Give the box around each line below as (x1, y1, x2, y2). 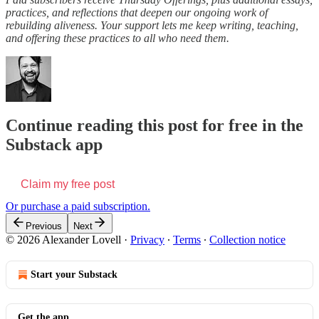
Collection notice (209, 233, 286, 246)
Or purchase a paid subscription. (6, 199, 150, 212)
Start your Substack (31, 268, 117, 280)
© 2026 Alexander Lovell (6, 233, 121, 246)
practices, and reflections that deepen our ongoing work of (6, 6, 268, 19)
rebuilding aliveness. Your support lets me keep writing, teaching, (6, 19, 298, 32)
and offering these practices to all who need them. (6, 32, 229, 45)
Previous (26, 220, 62, 231)
